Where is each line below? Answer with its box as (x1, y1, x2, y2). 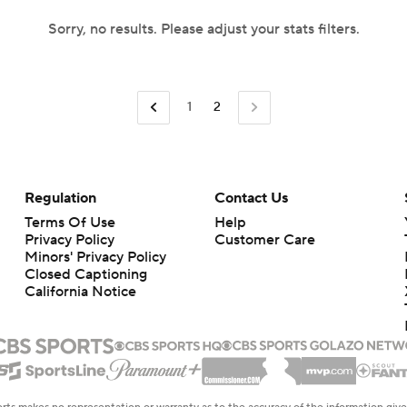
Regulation (24, 188, 96, 207)
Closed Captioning (24, 264, 147, 283)
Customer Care (213, 230, 315, 249)
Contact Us (213, 188, 288, 207)
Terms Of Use (24, 213, 115, 232)
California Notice (24, 282, 136, 301)
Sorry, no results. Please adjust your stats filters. (47, 20, 360, 38)
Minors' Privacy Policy (24, 247, 166, 266)
